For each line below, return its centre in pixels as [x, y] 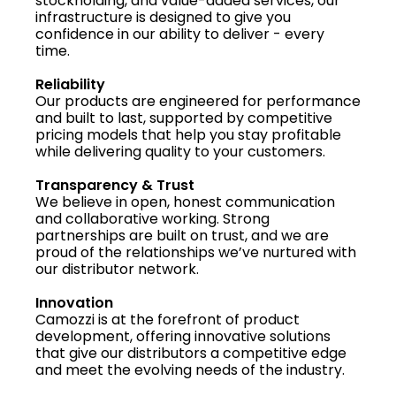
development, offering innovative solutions [183, 336]
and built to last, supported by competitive [184, 118]
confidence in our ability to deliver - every [180, 34]
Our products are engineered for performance [198, 101]
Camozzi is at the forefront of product [168, 319]
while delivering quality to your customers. [180, 151]
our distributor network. [117, 269]
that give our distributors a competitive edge [191, 353]
